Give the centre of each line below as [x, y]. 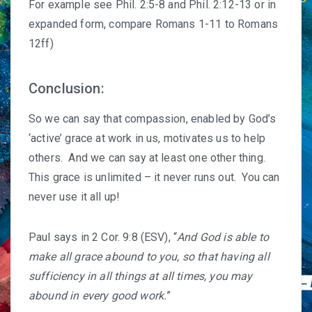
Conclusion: [67, 88]
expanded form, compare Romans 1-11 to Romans [154, 24]
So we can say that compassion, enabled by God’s [153, 119]
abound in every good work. [98, 296]
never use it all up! [75, 197]
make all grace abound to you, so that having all [149, 257]
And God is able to [223, 237]
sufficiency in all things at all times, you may [141, 276]
